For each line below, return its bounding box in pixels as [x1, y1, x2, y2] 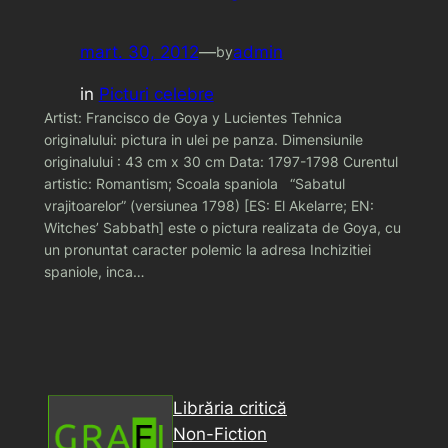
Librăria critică [173, 397, 287, 418]
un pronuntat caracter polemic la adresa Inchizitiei [43, 241, 371, 259]
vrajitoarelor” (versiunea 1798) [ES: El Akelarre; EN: [43, 197, 374, 215]
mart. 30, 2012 [79, 41, 199, 62]
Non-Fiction [173, 423, 267, 444]
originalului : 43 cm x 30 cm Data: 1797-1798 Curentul [43, 153, 398, 171]
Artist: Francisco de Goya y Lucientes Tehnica [43, 109, 342, 127]
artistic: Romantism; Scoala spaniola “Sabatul [43, 175, 345, 193]
